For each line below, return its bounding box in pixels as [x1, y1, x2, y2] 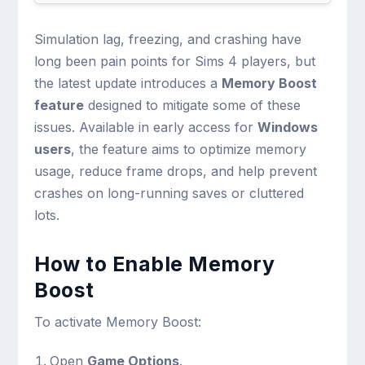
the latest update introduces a [34, 75, 222, 91]
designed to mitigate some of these [84, 97, 301, 113]
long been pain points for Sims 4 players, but [34, 53, 316, 69]
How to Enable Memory [34, 252, 275, 276]
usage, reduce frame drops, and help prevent [34, 163, 318, 179]
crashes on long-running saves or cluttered [34, 185, 305, 201]
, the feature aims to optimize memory [71, 141, 307, 157]
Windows [257, 119, 319, 135]
